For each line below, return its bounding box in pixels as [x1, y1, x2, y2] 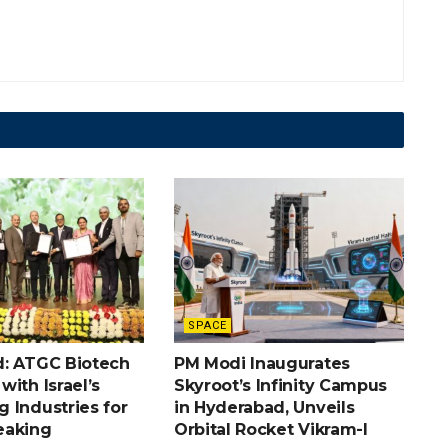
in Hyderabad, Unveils [173, 397, 355, 417]
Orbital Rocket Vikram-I [173, 419, 368, 439]
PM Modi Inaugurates [173, 353, 350, 373]
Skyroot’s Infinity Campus [173, 375, 387, 395]
